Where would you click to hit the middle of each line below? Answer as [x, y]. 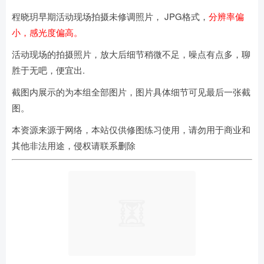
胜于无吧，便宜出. [48, 70]
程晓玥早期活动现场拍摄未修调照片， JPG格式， [110, 16]
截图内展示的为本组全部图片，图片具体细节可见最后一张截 [131, 92]
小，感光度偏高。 [47, 32]
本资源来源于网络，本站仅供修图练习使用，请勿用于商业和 [131, 129]
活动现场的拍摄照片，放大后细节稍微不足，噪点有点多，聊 [131, 54]
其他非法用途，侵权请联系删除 [74, 145]
